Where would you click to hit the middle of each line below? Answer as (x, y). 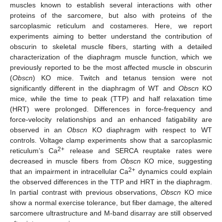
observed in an (38, 130)
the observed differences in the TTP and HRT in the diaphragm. (111, 182)
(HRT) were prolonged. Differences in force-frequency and (111, 109)
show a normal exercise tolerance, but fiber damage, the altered (111, 202)
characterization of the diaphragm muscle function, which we (111, 57)
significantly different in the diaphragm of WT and (94, 88)
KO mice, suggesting (176, 161)
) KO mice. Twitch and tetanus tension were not (122, 78)
